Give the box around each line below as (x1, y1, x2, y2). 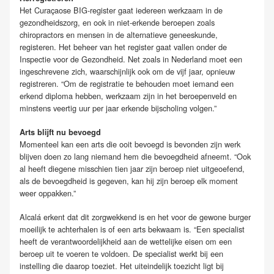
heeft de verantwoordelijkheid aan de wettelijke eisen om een (20, 235, 232, 248)
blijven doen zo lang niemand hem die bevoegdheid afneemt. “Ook (20, 150, 251, 163)
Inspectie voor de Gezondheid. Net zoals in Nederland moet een (20, 53, 242, 65)
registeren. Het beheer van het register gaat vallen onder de (20, 41, 227, 53)
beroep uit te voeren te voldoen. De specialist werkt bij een (20, 248, 223, 260)
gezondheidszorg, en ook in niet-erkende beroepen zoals (20, 17, 215, 29)
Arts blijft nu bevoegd (20, 127, 101, 138)
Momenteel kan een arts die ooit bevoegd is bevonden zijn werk (20, 138, 240, 150)
